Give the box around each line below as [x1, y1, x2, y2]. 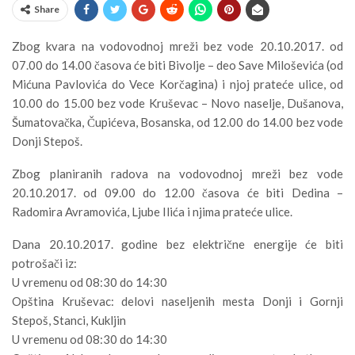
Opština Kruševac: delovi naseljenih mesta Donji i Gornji [12, 294, 343, 309]
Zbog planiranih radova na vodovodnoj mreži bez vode [12, 166, 343, 181]
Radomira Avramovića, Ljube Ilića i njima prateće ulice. [12, 204, 292, 219]
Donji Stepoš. [12, 134, 82, 149]
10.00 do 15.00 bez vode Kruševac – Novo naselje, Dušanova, [12, 96, 343, 111]
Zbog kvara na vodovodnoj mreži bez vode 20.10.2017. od [12, 39, 343, 54]
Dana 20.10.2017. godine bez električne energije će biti [12, 237, 343, 252]
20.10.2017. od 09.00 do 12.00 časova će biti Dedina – [12, 185, 343, 200]
